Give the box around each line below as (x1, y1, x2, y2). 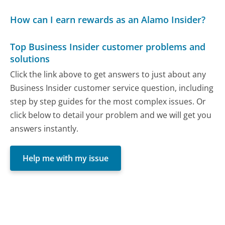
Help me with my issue (23, 152, 109, 164)
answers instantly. (10, 123, 79, 135)
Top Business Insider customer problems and (10, 41, 206, 53)
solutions (10, 53, 50, 65)
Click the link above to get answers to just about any (10, 69, 206, 80)
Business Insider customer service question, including (10, 82, 214, 94)
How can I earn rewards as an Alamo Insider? (10, 14, 206, 26)
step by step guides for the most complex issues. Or (10, 96, 206, 107)
